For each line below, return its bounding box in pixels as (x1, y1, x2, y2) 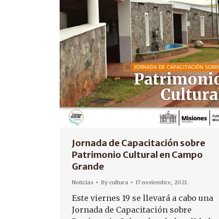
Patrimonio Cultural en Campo (72, 149, 203, 160)
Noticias (72, 179, 93, 186)
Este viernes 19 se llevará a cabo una (72, 193, 213, 203)
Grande (72, 161, 104, 172)
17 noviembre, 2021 (135, 179, 187, 186)
